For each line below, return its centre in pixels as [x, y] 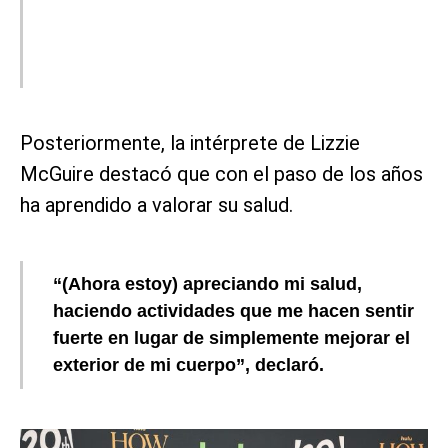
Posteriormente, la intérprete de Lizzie [190, 142]
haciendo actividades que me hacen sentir [233, 310]
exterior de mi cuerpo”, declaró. [188, 364]
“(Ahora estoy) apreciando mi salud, [207, 283]
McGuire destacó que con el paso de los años [221, 173]
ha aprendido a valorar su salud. [156, 204]
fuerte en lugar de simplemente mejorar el [231, 337]
